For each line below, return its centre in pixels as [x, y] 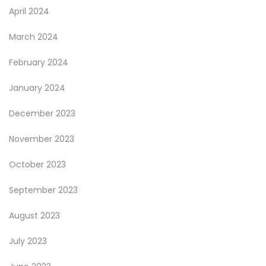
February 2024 [39, 62]
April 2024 [29, 11]
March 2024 [34, 37]
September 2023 [43, 190]
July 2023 [28, 241]
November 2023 [42, 139]
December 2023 [42, 113]
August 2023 [34, 216]
